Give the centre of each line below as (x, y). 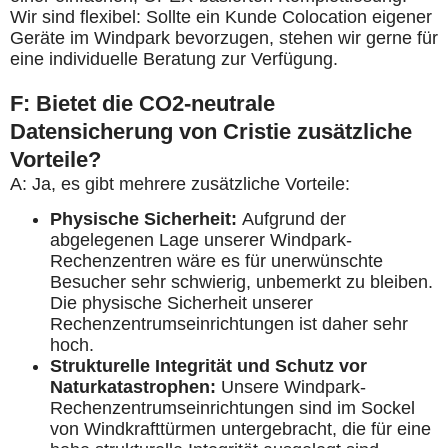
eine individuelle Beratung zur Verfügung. (174, 59)
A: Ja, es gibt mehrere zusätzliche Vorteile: (180, 184)
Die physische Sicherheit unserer (181, 303)
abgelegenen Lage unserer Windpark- (201, 240)
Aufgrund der (294, 219)
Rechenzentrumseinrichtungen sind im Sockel (232, 408)
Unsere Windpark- (293, 387)
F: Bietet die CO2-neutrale (142, 103)
